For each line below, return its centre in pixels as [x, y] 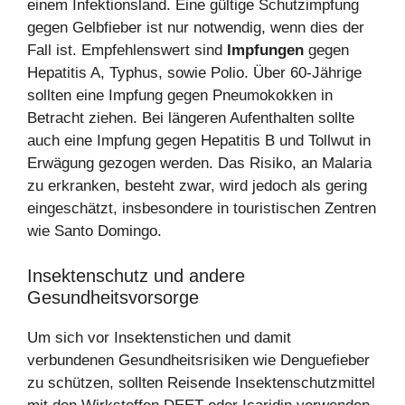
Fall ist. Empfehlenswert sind [127, 50]
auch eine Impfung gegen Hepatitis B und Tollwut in [199, 140]
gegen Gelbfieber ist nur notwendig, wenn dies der [196, 27]
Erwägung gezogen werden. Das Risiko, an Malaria [199, 163]
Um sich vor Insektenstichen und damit [159, 338]
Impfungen [265, 50]
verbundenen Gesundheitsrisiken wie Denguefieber [198, 361]
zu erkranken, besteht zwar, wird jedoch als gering [197, 185]
